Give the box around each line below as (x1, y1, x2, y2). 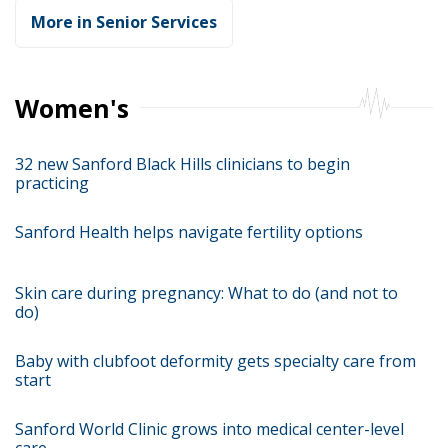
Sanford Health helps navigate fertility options (15, 221, 363, 243)
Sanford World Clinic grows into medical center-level (15, 418, 404, 440)
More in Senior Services (31, 11, 217, 33)
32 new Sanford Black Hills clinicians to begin (15, 153, 350, 175)
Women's (15, 91, 129, 125)
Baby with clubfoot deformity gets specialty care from (15, 350, 416, 372)
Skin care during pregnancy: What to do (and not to (15, 282, 398, 304)
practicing (15, 172, 89, 194)
